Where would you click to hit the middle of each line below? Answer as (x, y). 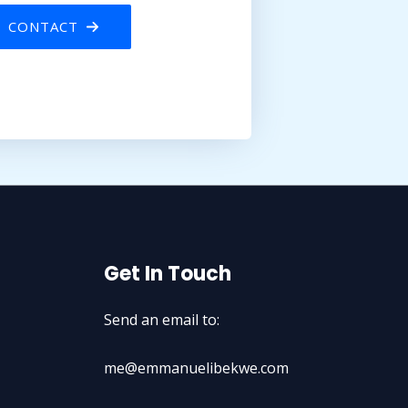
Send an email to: (161, 320)
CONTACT (43, 26)
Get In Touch (167, 274)
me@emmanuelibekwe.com (196, 368)
